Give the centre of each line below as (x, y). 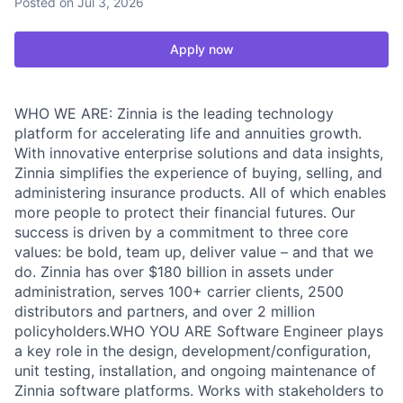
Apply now (201, 49)
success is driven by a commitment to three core (181, 232)
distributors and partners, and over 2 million (165, 311)
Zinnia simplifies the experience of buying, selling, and (198, 173)
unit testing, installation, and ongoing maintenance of (195, 371)
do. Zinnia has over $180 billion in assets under (174, 272)
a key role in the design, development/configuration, (193, 351)
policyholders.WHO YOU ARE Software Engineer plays (199, 331)
